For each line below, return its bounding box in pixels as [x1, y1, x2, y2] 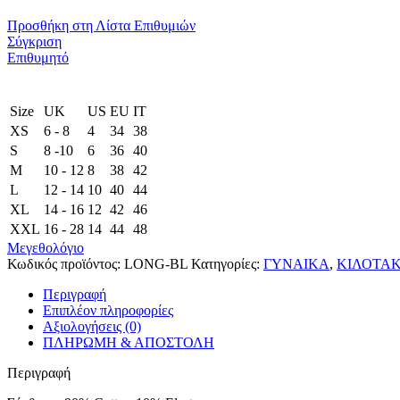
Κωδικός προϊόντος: [7, 256, 124, 272]
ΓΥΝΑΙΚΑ [263, 256, 329, 272]
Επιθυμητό [7, 49, 69, 65]
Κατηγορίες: [191, 256, 260, 272]
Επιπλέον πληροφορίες [43, 303, 173, 319]
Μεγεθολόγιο [7, 240, 84, 256]
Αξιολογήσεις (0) [43, 319, 141, 335]
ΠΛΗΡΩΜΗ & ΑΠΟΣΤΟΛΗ [43, 335, 214, 351]
